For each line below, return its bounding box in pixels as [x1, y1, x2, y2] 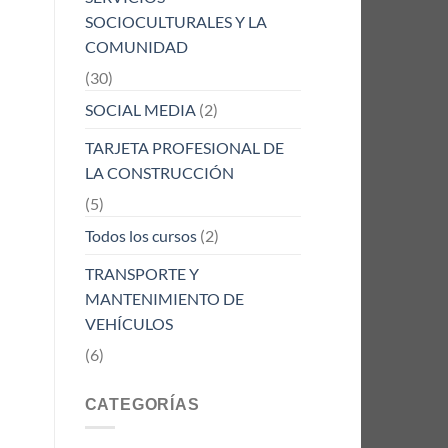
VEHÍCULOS [84, 313, 173, 333]
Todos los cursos [84, 225, 197, 245]
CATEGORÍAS [84, 395, 200, 413]
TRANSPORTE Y [84, 263, 199, 283]
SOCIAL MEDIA [84, 99, 196, 119]
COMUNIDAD [84, 36, 188, 56]
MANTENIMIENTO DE [84, 288, 244, 308]
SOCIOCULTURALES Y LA [84, 11, 267, 31]
